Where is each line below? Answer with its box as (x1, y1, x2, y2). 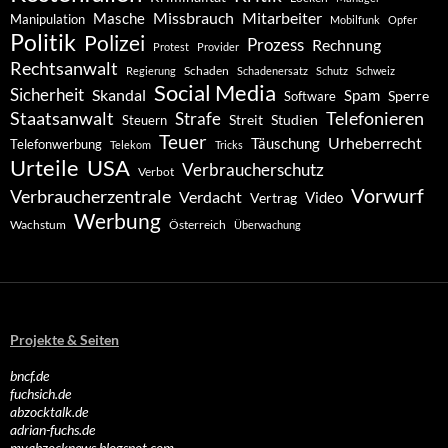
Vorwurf (351, 183, 424, 208)
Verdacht (179, 187, 242, 207)
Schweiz (356, 64, 395, 78)
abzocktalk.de (10, 403, 88, 421)
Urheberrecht (328, 133, 422, 153)
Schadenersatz (237, 64, 308, 78)
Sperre (388, 88, 429, 105)
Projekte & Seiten (10, 331, 119, 349)
